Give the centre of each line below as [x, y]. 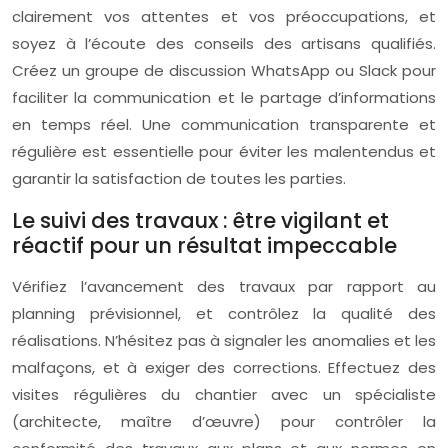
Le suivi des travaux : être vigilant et [200, 220]
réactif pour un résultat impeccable [204, 245]
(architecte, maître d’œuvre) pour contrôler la [224, 421]
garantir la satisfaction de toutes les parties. [179, 178]
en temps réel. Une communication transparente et [224, 124]
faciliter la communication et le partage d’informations [224, 97]
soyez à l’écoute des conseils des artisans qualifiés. [224, 43]
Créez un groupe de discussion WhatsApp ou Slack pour [224, 70]
